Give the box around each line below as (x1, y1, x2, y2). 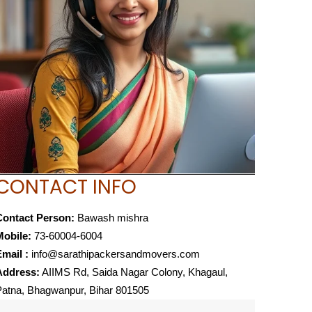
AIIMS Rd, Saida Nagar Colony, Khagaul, (41, 266, 228, 279)
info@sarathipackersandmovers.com (31, 248, 200, 260)
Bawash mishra (74, 212, 148, 224)
